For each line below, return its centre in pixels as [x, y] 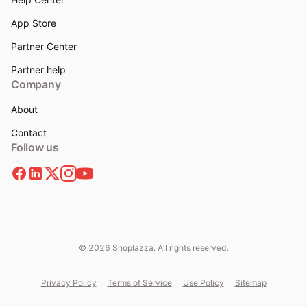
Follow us [35, 147]
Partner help [38, 70]
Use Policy [203, 283]
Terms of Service [139, 283]
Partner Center [44, 46]
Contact [29, 133]
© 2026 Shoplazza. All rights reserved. [153, 248]
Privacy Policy [69, 283]
